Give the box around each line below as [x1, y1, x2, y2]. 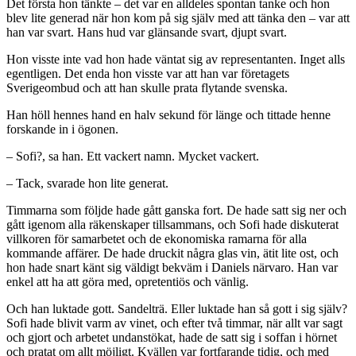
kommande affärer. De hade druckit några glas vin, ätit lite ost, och [6, 246, 339, 261]
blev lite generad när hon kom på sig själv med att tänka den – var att [6, 11, 350, 25]
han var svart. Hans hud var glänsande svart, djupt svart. [6, 25, 287, 40]
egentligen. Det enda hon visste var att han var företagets [6, 67, 289, 81]
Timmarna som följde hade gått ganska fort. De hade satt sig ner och [6, 203, 346, 218]
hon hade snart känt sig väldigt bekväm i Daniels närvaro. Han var [6, 261, 338, 275]
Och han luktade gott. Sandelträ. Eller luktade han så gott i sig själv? [6, 302, 347, 316]
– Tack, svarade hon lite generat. [6, 176, 168, 191]
